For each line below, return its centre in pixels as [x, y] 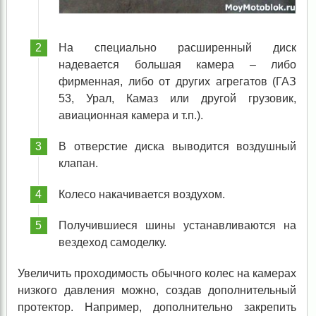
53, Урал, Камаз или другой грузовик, [177, 99]
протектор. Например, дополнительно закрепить [157, 308]
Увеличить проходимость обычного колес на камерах [157, 274]
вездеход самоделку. [112, 243]
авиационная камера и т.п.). [130, 116]
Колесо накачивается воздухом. [141, 195]
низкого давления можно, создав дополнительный [157, 291]
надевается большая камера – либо [177, 65]
